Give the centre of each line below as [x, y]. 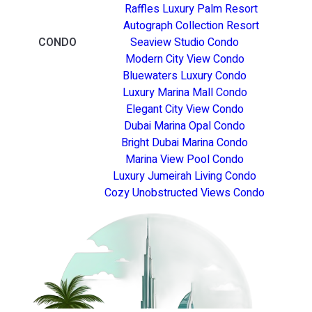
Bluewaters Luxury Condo [185, 76]
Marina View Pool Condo [185, 159]
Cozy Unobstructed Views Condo [185, 193]
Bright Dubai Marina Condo [185, 142]
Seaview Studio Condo [185, 42]
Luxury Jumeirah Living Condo [185, 176]
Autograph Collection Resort [191, 25]
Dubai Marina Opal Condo [185, 126]
